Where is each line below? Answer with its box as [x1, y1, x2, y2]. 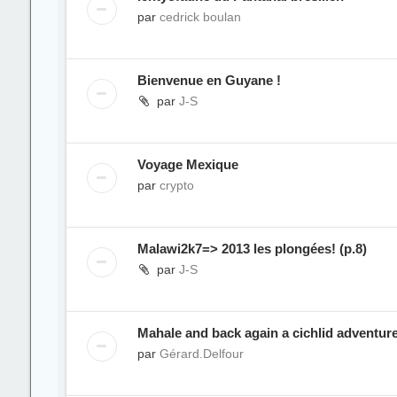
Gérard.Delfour [159, 346, 244, 361]
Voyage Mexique [136, 157, 238, 172]
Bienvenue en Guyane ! [136, 73, 281, 88]
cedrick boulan [159, 10, 241, 24]
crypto [159, 178, 194, 192]
